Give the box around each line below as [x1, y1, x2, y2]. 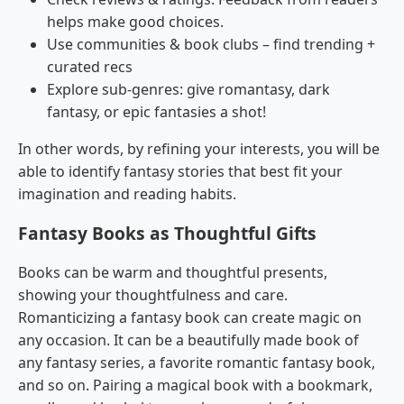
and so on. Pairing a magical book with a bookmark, [18, 375, 372, 396]
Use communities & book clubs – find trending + [47, 34, 375, 55]
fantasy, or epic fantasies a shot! [47, 102, 266, 123]
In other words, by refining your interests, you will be [18, 139, 380, 160]
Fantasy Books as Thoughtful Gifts [18, 221, 321, 246]
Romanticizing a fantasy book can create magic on [18, 308, 362, 328]
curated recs [47, 57, 133, 78]
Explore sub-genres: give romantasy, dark [47, 79, 330, 100]
